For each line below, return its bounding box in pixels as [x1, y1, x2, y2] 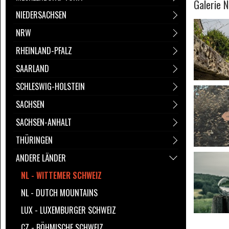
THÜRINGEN [16, 134, 53, 146]
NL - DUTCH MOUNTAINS [21, 187, 98, 199]
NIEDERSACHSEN [16, 9, 66, 21]
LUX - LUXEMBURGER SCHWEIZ [21, 204, 116, 216]
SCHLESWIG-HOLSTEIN [16, 80, 85, 93]
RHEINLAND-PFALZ [16, 44, 72, 57]
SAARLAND [16, 62, 49, 75]
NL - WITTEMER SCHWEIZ [21, 169, 102, 181]
